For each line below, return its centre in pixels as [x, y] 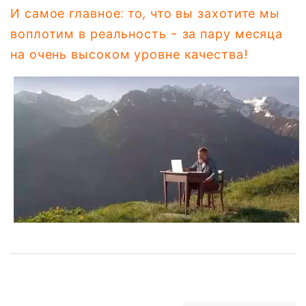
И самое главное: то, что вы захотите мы [145, 13]
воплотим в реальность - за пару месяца [147, 33]
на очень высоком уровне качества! [129, 54]
